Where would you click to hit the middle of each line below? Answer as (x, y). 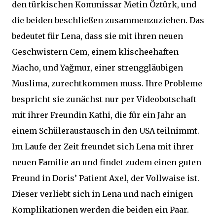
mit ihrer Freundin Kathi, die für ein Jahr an (99, 115)
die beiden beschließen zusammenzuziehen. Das (108, 20)
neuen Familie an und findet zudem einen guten (107, 162)
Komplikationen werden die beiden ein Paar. (100, 210)
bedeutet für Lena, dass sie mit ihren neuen (97, 36)
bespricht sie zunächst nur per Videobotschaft (104, 99)
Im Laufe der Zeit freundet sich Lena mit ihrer (103, 147)
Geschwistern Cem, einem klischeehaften (95, 52)
